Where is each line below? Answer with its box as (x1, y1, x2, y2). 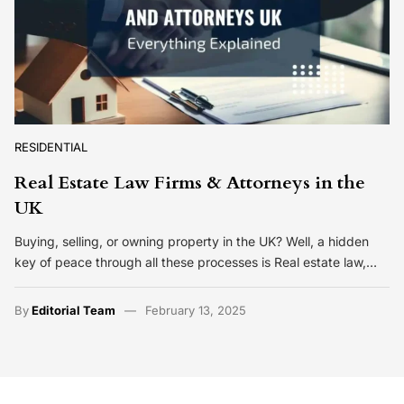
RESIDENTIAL (14, 140, 87, 155)
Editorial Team (32, 302, 115, 317)
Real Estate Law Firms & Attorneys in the (14, 170, 365, 196)
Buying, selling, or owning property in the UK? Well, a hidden (14, 233, 369, 249)
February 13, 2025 (144, 302, 246, 317)
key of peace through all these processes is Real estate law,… (14, 253, 377, 270)
